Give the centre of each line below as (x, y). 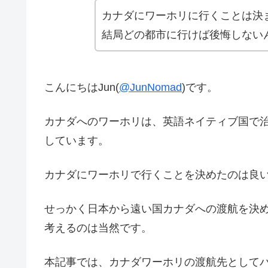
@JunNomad (150, 87)
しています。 (77, 140)
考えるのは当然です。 (98, 228)
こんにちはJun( (82, 87)
